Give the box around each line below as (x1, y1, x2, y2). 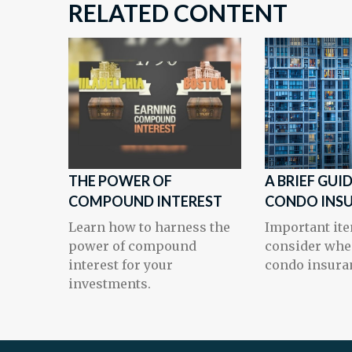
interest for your (68, 257, 173, 273)
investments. (68, 276, 151, 291)
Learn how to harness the (68, 219, 230, 235)
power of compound (68, 238, 196, 254)
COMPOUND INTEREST (68, 192, 222, 210)
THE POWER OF (68, 172, 172, 189)
